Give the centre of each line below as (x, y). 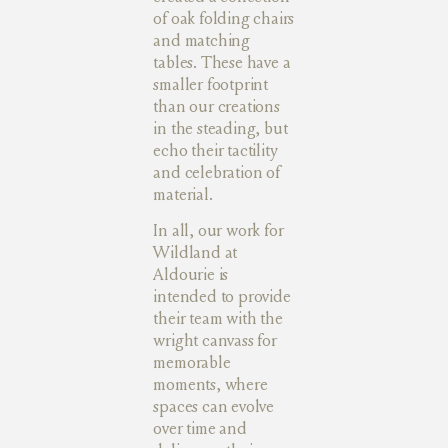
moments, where (210, 385)
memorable (192, 363)
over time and (200, 429)
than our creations (216, 106)
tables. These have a (222, 62)
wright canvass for (215, 341)
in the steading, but (220, 128)
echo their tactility (215, 150)
